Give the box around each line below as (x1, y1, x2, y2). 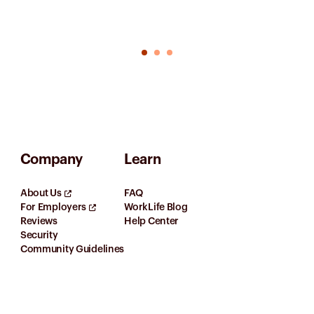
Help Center (124, 216, 179, 226)
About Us (20, 188, 62, 198)
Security (20, 230, 58, 240)
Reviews (20, 216, 57, 226)
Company (20, 152, 83, 167)
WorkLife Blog (124, 202, 188, 212)
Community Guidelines (20, 244, 125, 254)
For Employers (20, 202, 87, 212)
